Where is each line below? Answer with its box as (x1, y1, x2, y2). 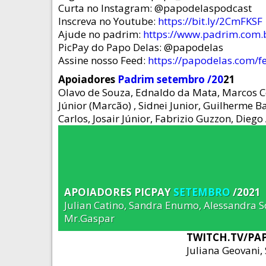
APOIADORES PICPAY (64, 185, 173, 199)
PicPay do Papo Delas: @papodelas (58, 40, 223, 54)
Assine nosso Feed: (58, 53, 148, 67)
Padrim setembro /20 (118, 72, 223, 86)
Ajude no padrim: (58, 27, 143, 41)
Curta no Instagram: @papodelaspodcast (58, 1, 252, 15)
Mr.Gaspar (64, 211, 117, 225)
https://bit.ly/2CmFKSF (158, 14, 265, 28)
